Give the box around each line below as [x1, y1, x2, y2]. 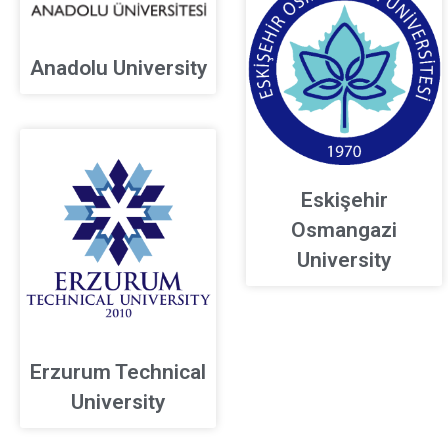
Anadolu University [29, 55, 207, 80]
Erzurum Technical [30, 359, 206, 384]
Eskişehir [300, 187, 388, 212]
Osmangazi [291, 217, 397, 242]
